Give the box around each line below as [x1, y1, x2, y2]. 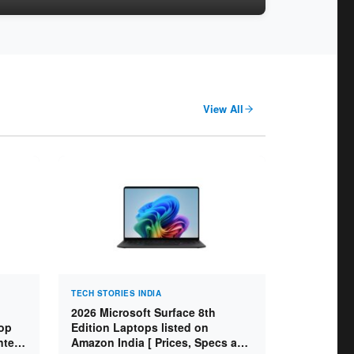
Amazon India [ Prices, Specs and [71, 334, 251, 350]
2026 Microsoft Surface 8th [71, 304, 216, 320]
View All [203, 101, 243, 116]
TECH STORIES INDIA [71, 288, 161, 299]
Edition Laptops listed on [71, 319, 209, 335]
